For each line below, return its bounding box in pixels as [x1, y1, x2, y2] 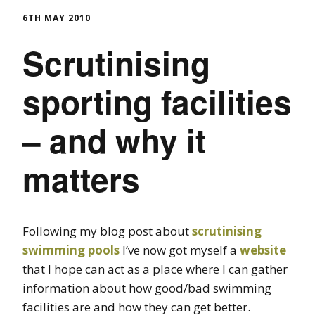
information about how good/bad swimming [22, 280, 271, 297]
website [240, 242, 286, 259]
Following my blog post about [22, 223, 192, 240]
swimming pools [22, 242, 120, 259]
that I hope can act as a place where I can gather [22, 261, 288, 278]
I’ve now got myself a [120, 242, 240, 259]
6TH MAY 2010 [22, 11, 91, 24]
